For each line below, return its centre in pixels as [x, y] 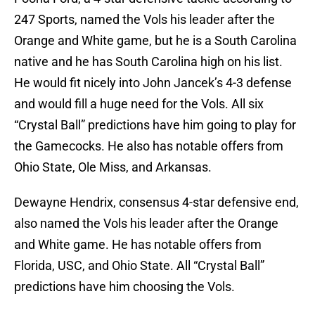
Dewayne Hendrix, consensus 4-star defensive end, [156, 202]
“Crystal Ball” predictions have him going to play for [155, 125]
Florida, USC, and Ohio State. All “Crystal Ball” [139, 266]
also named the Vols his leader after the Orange [146, 224]
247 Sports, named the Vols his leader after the [144, 20]
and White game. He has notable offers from [138, 245]
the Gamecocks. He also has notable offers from [149, 146]
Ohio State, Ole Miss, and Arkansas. [113, 167]
